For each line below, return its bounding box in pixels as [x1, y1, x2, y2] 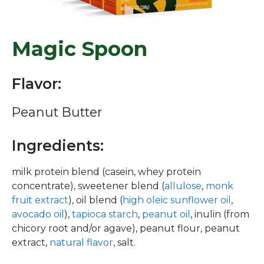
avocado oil [12, 208, 64, 220]
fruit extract [12, 194, 68, 206]
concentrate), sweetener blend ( [12, 180, 164, 192]
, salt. [113, 236, 136, 248]
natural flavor [49, 236, 113, 248]
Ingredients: [12, 136, 104, 154]
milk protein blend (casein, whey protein [12, 166, 201, 177]
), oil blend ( [68, 194, 123, 206]
